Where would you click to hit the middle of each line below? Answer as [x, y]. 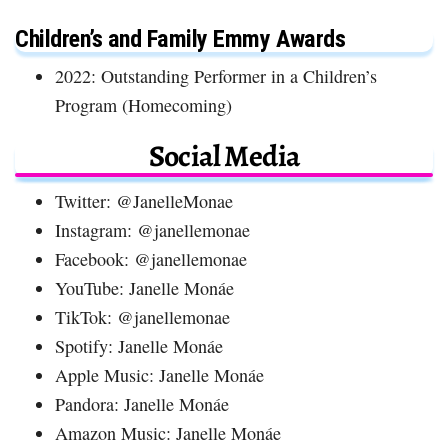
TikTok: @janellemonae [142, 316]
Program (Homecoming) [143, 104]
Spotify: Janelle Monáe [139, 345]
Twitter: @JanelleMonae [144, 200]
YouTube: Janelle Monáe [144, 287]
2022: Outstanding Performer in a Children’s [216, 75]
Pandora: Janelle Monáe [142, 403]
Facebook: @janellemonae [151, 258]
